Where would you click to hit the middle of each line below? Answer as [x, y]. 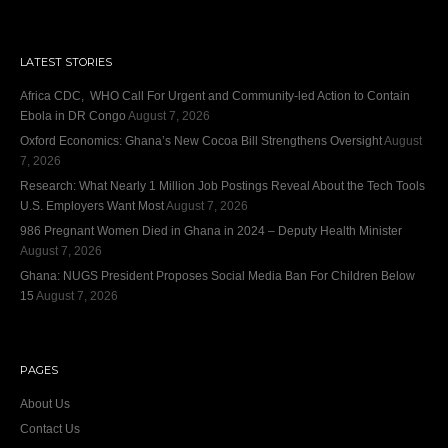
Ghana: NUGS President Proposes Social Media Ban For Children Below [217, 275]
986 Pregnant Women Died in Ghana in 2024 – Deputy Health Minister [211, 230]
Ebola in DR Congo [73, 115]
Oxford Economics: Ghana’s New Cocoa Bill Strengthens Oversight [201, 140]
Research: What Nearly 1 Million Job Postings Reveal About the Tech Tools [222, 185]
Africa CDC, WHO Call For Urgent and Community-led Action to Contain [215, 95]
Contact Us [50, 428]
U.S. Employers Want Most [92, 205]
